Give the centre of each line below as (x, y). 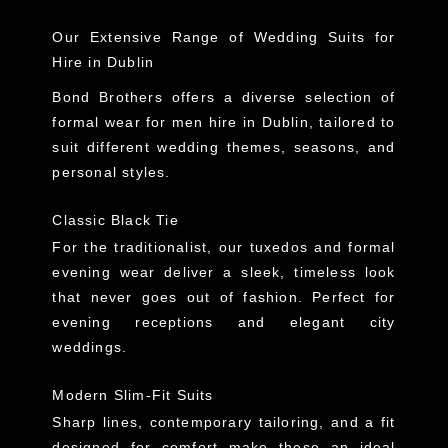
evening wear (104, 272)
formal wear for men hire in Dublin (180, 122)
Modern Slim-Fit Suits (133, 395)
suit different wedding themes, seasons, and (224, 147)
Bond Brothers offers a (147, 97)
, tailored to (352, 122)
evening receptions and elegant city (224, 322)
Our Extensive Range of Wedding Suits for (224, 37)
